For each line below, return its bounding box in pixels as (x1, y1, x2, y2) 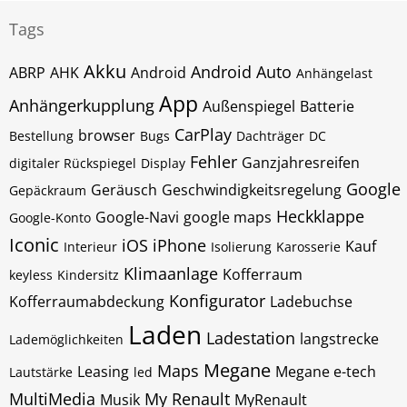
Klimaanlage (124, 263, 218, 284)
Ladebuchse (270, 292, 352, 312)
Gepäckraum (9, 182, 86, 199)
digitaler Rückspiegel (9, 154, 136, 172)
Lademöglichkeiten (9, 331, 124, 348)
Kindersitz (57, 266, 119, 283)
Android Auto (191, 61, 292, 83)
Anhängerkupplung (9, 94, 154, 116)
